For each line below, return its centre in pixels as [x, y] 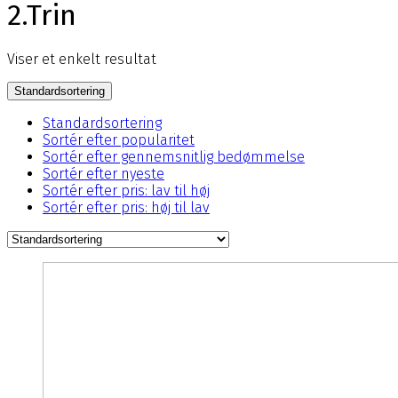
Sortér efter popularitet [119, 140]
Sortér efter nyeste [103, 174]
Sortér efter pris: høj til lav [126, 208]
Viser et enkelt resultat [82, 60]
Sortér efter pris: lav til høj [126, 191]
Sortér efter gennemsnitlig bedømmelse [174, 157]
